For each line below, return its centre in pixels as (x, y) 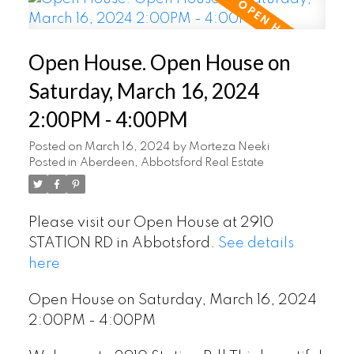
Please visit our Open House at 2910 (151, 223)
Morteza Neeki (229, 147)
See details (256, 244)
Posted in (52, 163)
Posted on (56, 147)
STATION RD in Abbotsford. (123, 244)
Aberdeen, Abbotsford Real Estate (171, 163)
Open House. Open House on (159, 63)
